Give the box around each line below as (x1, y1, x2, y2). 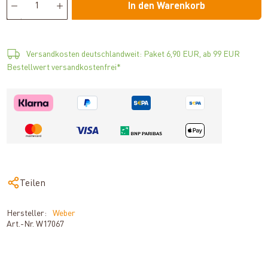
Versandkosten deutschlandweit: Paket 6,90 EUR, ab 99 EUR (26, 50, 240, 59)
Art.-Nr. (7, 220, 36, 229)
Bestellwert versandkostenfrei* (7, 63, 121, 72)
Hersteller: (7, 209, 47, 218)
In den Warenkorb (127, 2, 205, 11)
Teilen (20, 179, 46, 189)
